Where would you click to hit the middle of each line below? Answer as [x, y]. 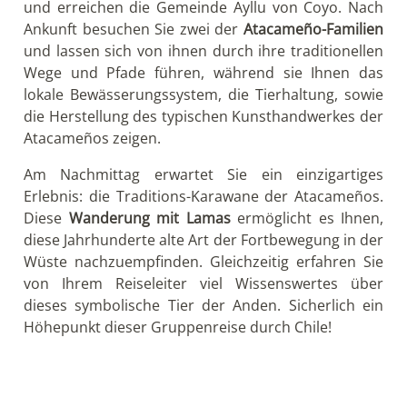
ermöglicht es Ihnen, [307, 218]
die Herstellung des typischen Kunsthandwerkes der [203, 116]
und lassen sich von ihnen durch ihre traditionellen [203, 50]
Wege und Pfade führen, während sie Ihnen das [203, 72]
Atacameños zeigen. [92, 138]
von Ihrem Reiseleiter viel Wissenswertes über [203, 283]
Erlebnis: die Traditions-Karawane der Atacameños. [203, 196]
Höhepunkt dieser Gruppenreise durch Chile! [178, 327]
